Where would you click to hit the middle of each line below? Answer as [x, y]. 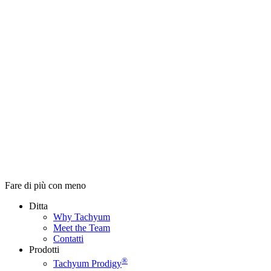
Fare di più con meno [45, 186]
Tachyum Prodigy [87, 263]
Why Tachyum [82, 217]
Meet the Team [82, 228]
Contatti [68, 239]
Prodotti [44, 250]
